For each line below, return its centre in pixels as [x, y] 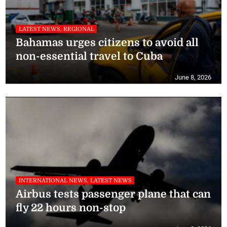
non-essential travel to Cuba [89, 56]
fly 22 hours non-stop [71, 208]
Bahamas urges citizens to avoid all [107, 43]
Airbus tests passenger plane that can [113, 194]
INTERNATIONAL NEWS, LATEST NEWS [75, 180]
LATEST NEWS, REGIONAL [56, 29]
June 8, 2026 [193, 78]
